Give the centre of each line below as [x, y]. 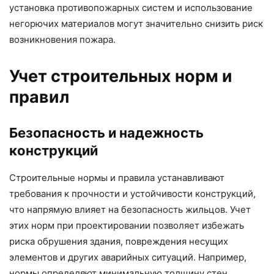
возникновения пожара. [62, 40]
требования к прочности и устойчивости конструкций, [132, 194]
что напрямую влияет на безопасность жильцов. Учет [130, 210]
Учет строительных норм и [121, 76]
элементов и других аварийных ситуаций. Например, [128, 257]
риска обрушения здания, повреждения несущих [119, 242]
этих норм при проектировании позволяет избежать [127, 226]
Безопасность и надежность [106, 133]
